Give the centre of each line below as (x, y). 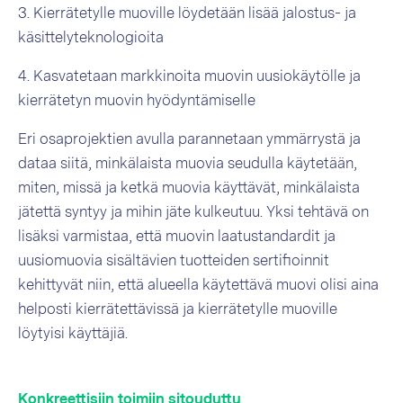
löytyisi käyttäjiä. (73, 333)
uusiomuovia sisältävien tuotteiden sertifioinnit (174, 260)
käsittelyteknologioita (91, 37)
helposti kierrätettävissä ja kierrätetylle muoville (178, 309)
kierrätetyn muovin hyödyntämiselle (137, 100)
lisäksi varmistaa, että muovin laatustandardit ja (177, 236)
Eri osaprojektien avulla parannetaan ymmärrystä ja (189, 139)
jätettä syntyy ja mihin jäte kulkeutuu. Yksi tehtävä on (193, 212)
